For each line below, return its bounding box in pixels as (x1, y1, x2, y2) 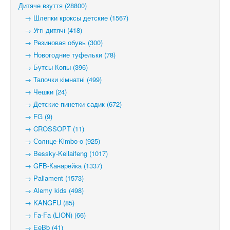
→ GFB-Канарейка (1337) (18, 161, 102, 170)
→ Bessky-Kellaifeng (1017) (18, 148, 108, 158)
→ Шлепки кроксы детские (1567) (18, 13, 128, 23)
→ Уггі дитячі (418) (18, 25, 82, 35)
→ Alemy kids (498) (18, 185, 84, 195)
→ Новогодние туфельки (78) (18, 50, 116, 60)
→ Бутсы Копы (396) (18, 62, 88, 72)
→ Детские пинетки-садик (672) (18, 99, 122, 109)
